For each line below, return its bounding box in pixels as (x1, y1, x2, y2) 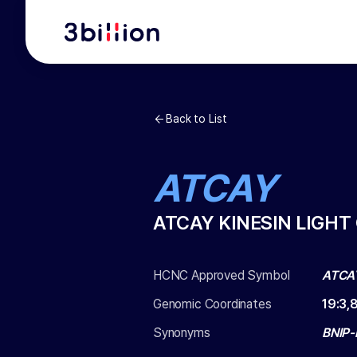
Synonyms (153, 325, 210, 340)
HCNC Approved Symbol (153, 268, 290, 283)
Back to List (166, 112, 227, 125)
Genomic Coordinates (153, 296, 272, 312)
